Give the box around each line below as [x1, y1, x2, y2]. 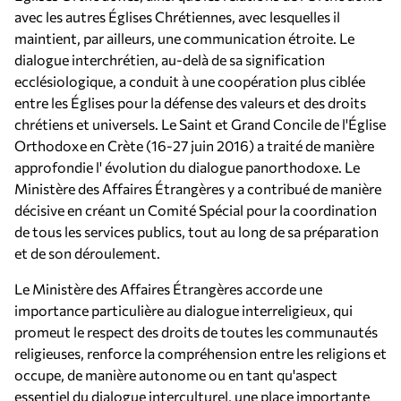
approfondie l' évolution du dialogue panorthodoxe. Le [14, 158, 360, 175]
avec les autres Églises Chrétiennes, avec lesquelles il [14, 8, 340, 25]
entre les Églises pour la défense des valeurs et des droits [14, 94, 366, 111]
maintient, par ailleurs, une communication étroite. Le [14, 30, 354, 47]
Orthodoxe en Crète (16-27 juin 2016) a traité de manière [14, 137, 374, 154]
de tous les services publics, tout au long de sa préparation [14, 223, 379, 240]
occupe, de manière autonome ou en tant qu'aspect [14, 366, 337, 383]
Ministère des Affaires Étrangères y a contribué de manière [14, 180, 381, 197]
